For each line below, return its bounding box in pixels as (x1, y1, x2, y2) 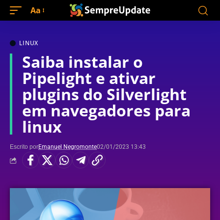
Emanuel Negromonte (38, 143, 97, 150)
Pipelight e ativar (22, 67, 156, 88)
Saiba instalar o (22, 51, 143, 72)
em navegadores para (22, 100, 191, 121)
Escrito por (10, 143, 38, 150)
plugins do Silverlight (22, 83, 187, 105)
